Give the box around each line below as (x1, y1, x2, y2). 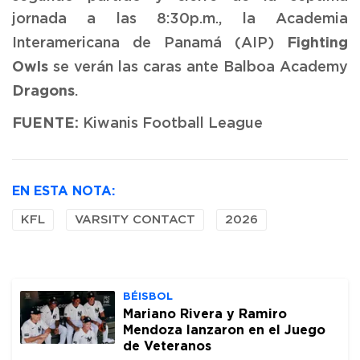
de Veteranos (123, 337, 211, 353)
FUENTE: (12, 113, 79, 130)
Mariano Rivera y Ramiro (123, 305, 287, 321)
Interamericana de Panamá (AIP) (12, 35, 287, 51)
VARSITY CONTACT (75, 213, 195, 226)
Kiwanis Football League (79, 116, 263, 131)
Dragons (12, 81, 75, 98)
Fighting (287, 33, 348, 50)
